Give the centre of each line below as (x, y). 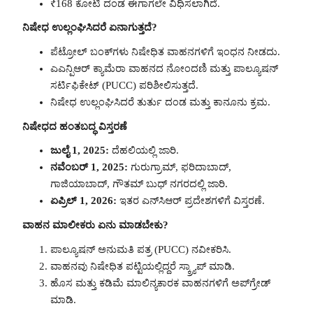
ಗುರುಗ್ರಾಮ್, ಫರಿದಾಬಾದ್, (180, 167)
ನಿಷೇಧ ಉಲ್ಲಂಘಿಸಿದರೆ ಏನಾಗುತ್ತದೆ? (90, 28)
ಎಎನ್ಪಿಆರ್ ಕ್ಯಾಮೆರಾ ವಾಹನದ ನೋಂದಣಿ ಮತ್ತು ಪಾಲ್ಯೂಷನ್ (164, 68)
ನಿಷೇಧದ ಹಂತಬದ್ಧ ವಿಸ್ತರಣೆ (75, 126)
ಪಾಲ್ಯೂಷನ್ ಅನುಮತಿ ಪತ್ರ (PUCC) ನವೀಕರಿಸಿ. (141, 249)
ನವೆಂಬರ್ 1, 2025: (89, 167)
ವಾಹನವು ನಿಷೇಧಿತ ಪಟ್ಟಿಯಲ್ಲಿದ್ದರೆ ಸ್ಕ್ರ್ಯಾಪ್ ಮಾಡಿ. (143, 266)
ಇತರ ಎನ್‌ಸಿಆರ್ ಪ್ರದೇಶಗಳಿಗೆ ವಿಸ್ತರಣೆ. (191, 201)
